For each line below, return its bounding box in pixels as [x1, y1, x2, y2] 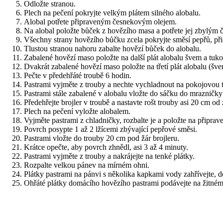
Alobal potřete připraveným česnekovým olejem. [24, 17, 177, 26]
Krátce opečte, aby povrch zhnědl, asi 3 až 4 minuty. [24, 142, 188, 151]
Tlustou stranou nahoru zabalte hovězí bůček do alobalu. [24, 44, 201, 53]
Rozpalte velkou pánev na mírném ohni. [24, 160, 149, 169]
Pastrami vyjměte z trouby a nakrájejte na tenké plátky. [24, 151, 195, 160]
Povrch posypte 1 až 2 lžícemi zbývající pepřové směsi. [24, 124, 197, 133]
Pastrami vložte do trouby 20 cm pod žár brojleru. [24, 133, 179, 142]
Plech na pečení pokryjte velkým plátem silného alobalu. [24, 8, 201, 17]
